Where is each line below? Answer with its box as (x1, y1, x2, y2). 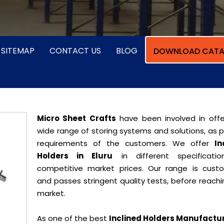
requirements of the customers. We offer (37, 138, 214, 148)
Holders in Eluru (37, 150, 113, 161)
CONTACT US (49, 45, 101, 56)
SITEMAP (1, 45, 34, 56)
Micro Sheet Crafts (37, 113, 116, 123)
